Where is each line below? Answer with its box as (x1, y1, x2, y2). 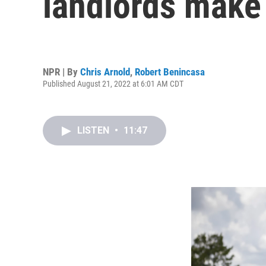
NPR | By (43, 65, 80, 78)
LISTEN (77, 125, 112, 136)
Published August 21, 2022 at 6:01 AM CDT (43, 78, 183, 88)
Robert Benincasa (135, 65, 205, 78)
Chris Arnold (80, 65, 130, 78)
